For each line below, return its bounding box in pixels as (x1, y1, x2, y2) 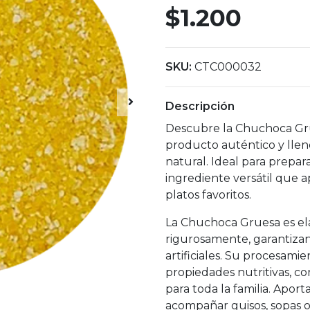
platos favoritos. (165, 188, 251, 202)
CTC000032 (194, 60, 262, 74)
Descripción (165, 100, 235, 113)
